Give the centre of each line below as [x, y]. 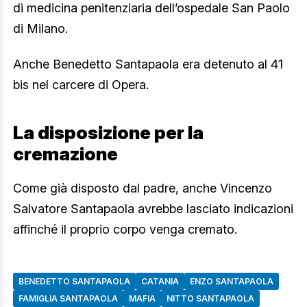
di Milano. [40, 29]
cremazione [65, 153]
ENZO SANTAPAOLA [232, 281]
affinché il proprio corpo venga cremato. [125, 229]
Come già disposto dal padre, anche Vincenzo [143, 188]
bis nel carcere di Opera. [81, 84]
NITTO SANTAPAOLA [210, 298]
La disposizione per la [108, 132]
